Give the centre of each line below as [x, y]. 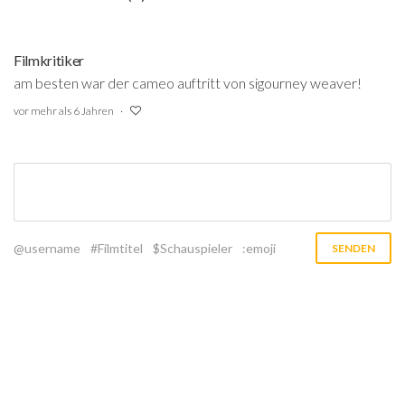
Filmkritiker [49, 60]
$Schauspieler [193, 248]
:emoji [259, 248]
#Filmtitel [117, 248]
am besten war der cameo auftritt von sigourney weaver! [188, 82]
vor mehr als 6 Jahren [64, 110]
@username [47, 248]
